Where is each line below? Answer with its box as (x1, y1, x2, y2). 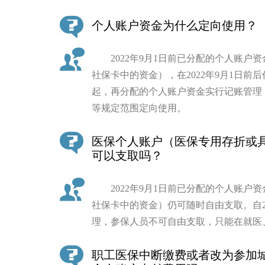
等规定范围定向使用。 (92, 102, 186, 113)
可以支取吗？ (92, 148, 163, 162)
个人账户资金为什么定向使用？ (92, 18, 257, 32)
